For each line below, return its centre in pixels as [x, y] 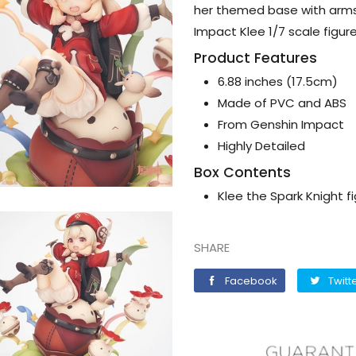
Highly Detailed [261, 145]
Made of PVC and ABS [282, 103]
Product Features [255, 58]
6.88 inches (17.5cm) [278, 81]
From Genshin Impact [281, 124]
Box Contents [242, 172]
